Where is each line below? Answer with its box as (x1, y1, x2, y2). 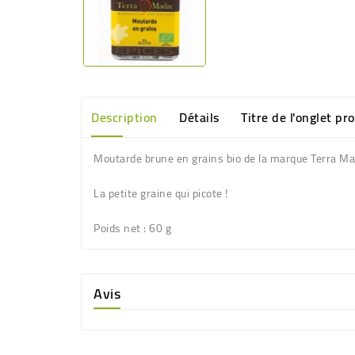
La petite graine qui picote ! (94, 183, 228, 204)
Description (91, 105, 158, 130)
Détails (179, 105, 219, 130)
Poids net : (94, 218, 147, 239)
